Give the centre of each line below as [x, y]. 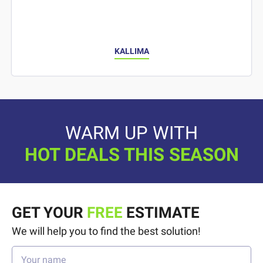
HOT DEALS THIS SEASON [131, 155]
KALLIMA [131, 51]
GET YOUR [49, 213]
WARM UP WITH [131, 133]
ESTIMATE [163, 213]
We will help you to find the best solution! [106, 231]
